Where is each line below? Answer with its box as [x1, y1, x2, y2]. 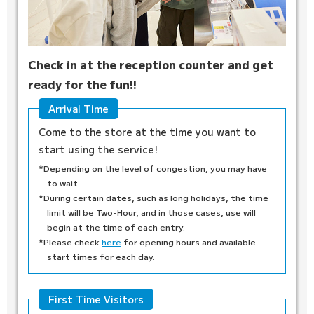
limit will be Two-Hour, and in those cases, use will [46, 205, 256, 218]
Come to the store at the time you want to [39, 125, 256, 139]
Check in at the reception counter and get [28, 56, 273, 74]
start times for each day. [46, 250, 155, 262]
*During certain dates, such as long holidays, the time [39, 191, 268, 203]
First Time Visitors [48, 292, 144, 306]
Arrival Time [48, 102, 109, 116]
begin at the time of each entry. [46, 220, 185, 233]
